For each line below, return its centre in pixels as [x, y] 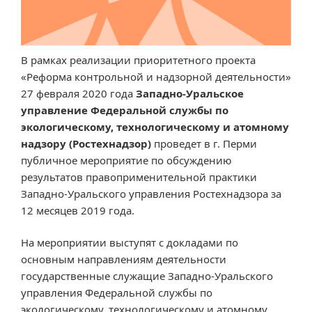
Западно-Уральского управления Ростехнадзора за [151, 193]
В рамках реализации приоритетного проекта [138, 60]
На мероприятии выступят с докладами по [130, 243]
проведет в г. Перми [204, 143]
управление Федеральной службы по [125, 110]
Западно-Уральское [188, 93]
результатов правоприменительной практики [139, 177]
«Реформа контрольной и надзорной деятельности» [156, 76]
